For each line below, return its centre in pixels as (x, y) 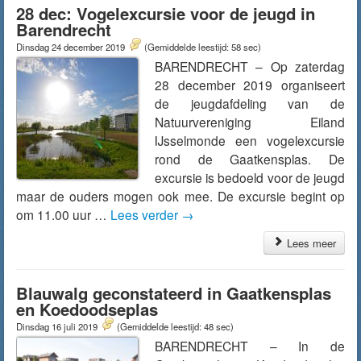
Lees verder (146, 214)
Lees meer (310, 243)
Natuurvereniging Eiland (250, 122)
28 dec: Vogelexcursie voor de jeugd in (166, 13)
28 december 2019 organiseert (250, 85)
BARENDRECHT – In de (250, 346)
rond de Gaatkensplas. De (250, 159)
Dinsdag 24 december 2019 (72, 47)
